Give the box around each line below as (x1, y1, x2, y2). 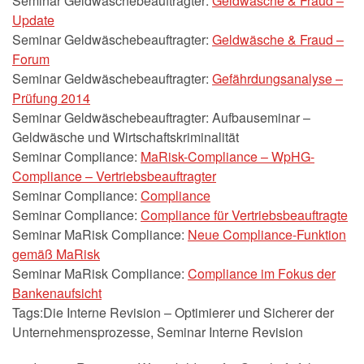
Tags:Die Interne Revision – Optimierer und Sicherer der (12, 302, 334, 322)
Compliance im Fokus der (188, 263, 336, 283)
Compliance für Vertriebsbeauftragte (141, 205, 348, 224)
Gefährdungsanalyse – (212, 68, 343, 88)
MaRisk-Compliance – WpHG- (141, 146, 314, 166)
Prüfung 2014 (12, 88, 90, 107)
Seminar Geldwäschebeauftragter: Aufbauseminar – (12, 107, 310, 127)
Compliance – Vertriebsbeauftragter (12, 166, 216, 185)
